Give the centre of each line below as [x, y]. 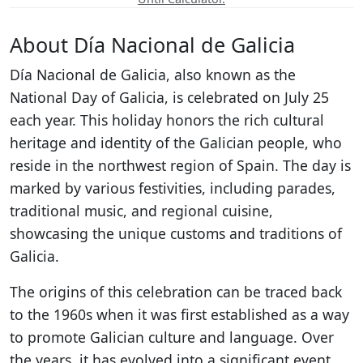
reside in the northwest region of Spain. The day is [180, 165]
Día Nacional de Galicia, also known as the [153, 75]
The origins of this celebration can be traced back [176, 292]
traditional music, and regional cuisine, [141, 211]
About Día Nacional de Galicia [152, 45]
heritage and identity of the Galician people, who [176, 143]
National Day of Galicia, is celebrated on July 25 [169, 97]
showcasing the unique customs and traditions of [176, 233]
